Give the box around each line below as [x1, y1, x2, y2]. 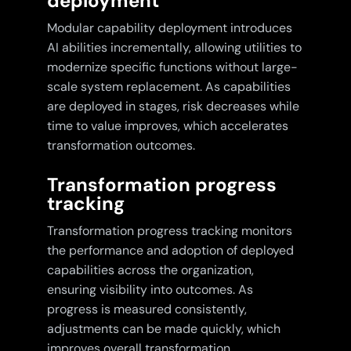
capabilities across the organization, [46, 262, 254, 279]
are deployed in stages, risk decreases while [46, 98, 299, 115]
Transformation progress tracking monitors [46, 223, 292, 240]
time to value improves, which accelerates [46, 118, 288, 135]
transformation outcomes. [46, 137, 195, 154]
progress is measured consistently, [46, 301, 247, 318]
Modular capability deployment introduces [46, 20, 292, 37]
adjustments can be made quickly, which [46, 320, 280, 338]
